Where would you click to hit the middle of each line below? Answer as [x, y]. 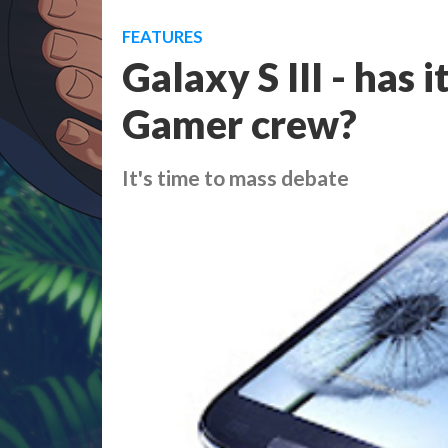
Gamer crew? [239, 123]
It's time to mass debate [235, 178]
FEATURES [162, 37]
